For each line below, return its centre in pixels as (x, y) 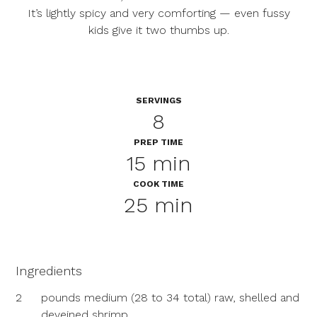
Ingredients (49, 271)
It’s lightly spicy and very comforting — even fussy (158, 13)
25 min (158, 205)
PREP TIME (158, 142)
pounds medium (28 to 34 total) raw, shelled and (171, 298)
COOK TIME (158, 184)
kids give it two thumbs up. (158, 30)
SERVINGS (158, 100)
